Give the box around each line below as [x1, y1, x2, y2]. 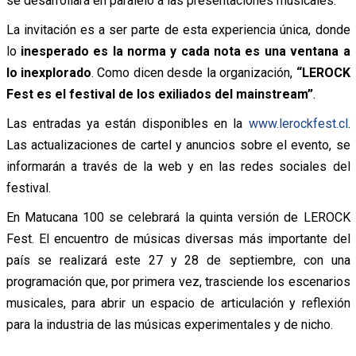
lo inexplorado [6, 64, 91, 80]
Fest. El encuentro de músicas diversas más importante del [6, 230, 350, 246]
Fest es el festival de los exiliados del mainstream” [6, 86, 313, 102]
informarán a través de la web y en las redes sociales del [6, 158, 350, 174]
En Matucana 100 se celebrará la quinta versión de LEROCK [6, 209, 350, 225]
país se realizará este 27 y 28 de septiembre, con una [6, 252, 350, 268]
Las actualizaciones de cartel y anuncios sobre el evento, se [6, 137, 350, 153]
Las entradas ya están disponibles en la [6, 115, 249, 131]
